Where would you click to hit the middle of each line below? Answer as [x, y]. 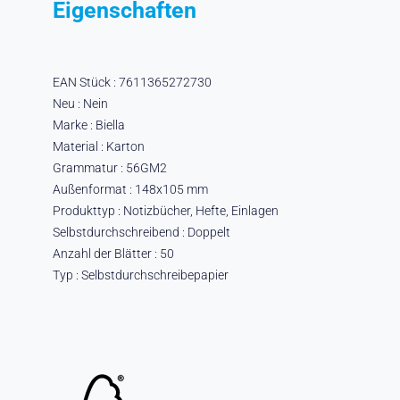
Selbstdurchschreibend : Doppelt [141, 232]
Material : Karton [98, 146]
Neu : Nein [80, 103]
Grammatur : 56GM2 [109, 167]
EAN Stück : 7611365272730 [132, 82]
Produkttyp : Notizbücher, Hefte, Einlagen [165, 210]
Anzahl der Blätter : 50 [113, 253]
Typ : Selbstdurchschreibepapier [140, 275]
